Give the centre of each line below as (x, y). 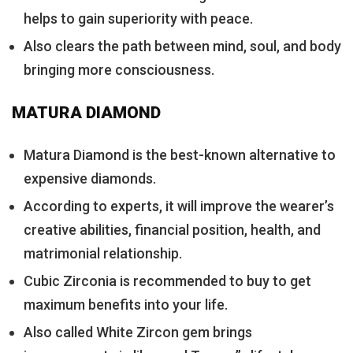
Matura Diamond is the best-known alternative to (180, 154)
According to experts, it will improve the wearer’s (179, 206)
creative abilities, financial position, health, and (172, 229)
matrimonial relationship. (103, 253)
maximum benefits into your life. (126, 304)
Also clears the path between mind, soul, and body (182, 46)
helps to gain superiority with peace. (138, 18)
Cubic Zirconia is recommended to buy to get (167, 281)
